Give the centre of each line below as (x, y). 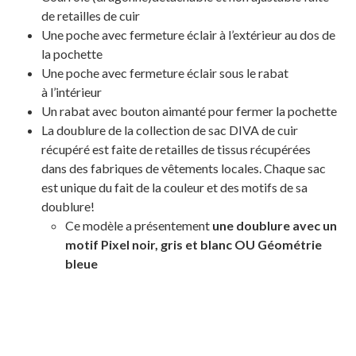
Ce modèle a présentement (139, 225)
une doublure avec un (275, 225)
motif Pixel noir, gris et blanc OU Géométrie (194, 244)
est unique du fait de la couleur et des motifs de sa (175, 187)
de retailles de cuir (91, 15)
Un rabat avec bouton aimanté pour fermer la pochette (190, 110)
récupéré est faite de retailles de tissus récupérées (176, 149)
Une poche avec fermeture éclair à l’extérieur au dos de (189, 34)
